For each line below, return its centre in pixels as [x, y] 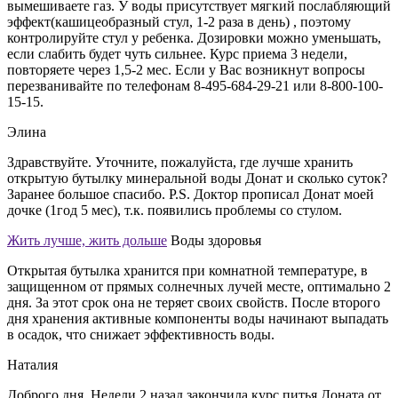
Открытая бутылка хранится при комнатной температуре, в [187, 270]
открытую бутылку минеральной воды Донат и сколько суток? [197, 178]
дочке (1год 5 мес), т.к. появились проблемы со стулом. [175, 210]
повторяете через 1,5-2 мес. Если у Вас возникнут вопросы [186, 69]
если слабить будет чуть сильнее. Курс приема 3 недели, [177, 53]
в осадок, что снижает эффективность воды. [141, 334]
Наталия [32, 364]
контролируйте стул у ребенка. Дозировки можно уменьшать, [194, 37]
